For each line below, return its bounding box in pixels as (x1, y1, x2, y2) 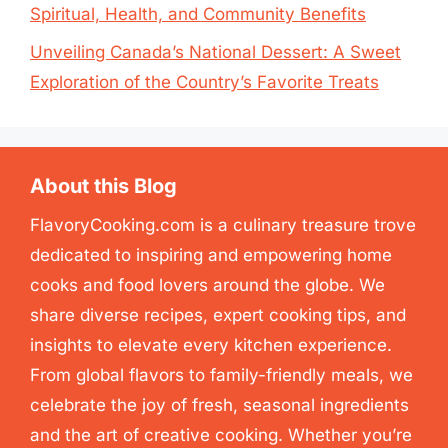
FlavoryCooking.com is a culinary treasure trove (30, 215, 416, 235)
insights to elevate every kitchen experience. (30, 335, 392, 355)
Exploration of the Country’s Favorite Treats (30, 72, 379, 92)
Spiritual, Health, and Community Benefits (30, 3, 366, 24)
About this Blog (30, 174, 177, 198)
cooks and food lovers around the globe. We (30, 275, 385, 295)
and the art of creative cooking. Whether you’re (30, 425, 412, 445)
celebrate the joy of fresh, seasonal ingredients (30, 395, 409, 415)
